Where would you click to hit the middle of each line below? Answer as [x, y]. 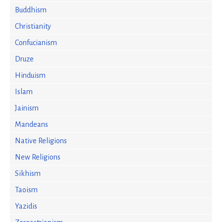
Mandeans [31, 124]
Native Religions [41, 141]
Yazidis [26, 206]
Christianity [33, 26]
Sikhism [28, 173]
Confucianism [36, 43]
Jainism [27, 108]
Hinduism [30, 75]
